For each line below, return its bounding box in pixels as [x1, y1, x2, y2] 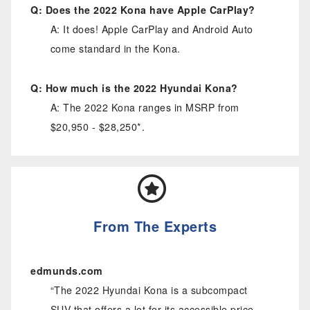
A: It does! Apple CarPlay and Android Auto [50, 22, 253, 37]
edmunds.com [30, 263, 103, 277]
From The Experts [93, 216, 217, 237]
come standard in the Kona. [50, 42, 181, 56]
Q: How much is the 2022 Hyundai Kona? [30, 80, 238, 95]
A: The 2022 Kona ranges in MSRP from [50, 100, 239, 114]
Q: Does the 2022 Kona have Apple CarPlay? [30, 3, 255, 17]
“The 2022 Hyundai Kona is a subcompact [50, 282, 248, 297]
